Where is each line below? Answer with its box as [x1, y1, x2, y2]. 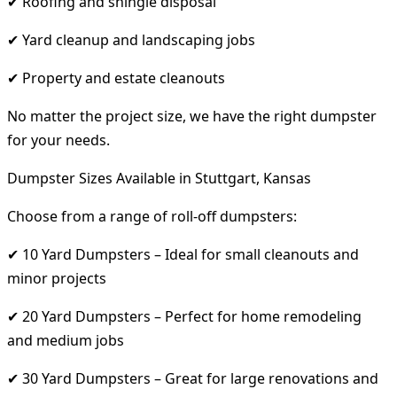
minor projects [7, 268, 106, 288]
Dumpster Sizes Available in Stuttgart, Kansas [7, 167, 311, 188]
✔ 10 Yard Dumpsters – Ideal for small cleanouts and [7, 244, 359, 264]
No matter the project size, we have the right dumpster [7, 105, 377, 126]
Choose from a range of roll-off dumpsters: [7, 206, 297, 226]
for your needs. [7, 129, 110, 150]
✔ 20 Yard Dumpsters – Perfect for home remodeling [7, 306, 362, 326]
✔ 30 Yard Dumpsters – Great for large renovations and [7, 368, 378, 388]
